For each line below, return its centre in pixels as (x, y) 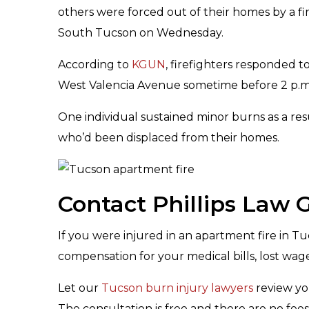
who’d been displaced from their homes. (169, 138)
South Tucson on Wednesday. (141, 33)
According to (95, 64)
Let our (80, 288)
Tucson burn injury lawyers (177, 288)
